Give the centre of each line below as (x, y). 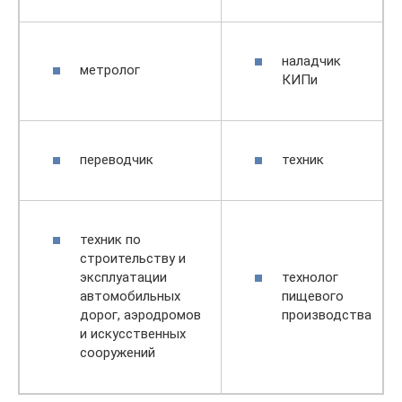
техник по (110, 239)
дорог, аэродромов (140, 315)
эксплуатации (123, 277)
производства (327, 315)
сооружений (118, 352)
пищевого (313, 296)
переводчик (117, 159)
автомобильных (130, 296)
